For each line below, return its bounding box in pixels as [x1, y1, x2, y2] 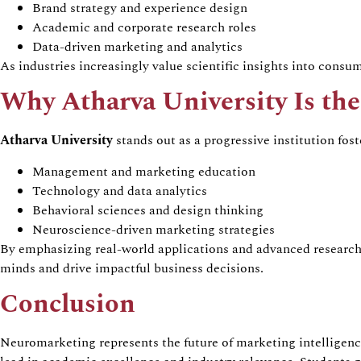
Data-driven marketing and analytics [32, 37, 243, 57]
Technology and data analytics [32, 180, 207, 201]
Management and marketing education [32, 161, 255, 181]
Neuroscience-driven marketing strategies [32, 219, 275, 239]
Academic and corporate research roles [32, 18, 256, 38]
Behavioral [32, 200, 94, 220]
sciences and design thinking [94, 200, 263, 220]
